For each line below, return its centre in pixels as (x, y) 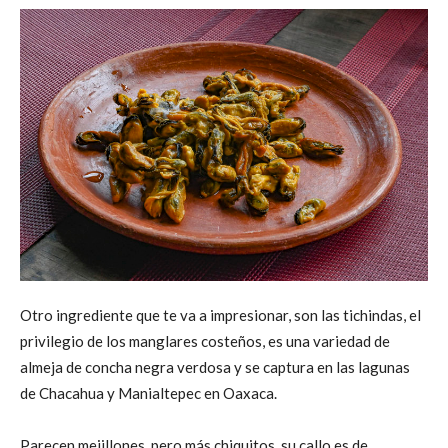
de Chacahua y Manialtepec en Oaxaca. (148, 392)
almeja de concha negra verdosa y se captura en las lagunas (215, 366)
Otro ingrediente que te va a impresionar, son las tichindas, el (220, 314)
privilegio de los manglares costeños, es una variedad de (205, 340)
